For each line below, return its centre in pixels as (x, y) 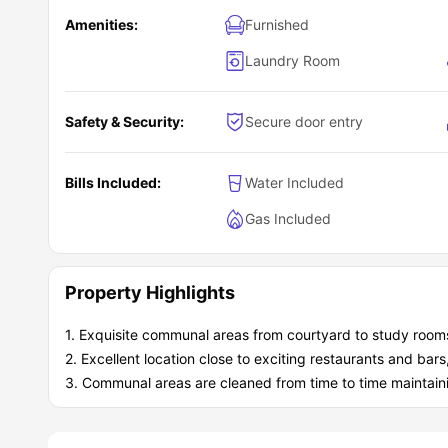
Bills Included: (113, 182)
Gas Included (288, 218)
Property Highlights (150, 292)
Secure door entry (304, 121)
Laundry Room (292, 60)
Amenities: (101, 24)
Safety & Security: (124, 121)
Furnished (277, 24)
